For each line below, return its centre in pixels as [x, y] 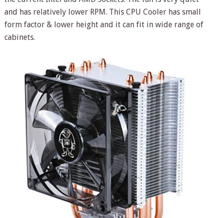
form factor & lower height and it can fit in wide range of [104, 24]
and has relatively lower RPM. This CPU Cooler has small [102, 12]
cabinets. [19, 37]
